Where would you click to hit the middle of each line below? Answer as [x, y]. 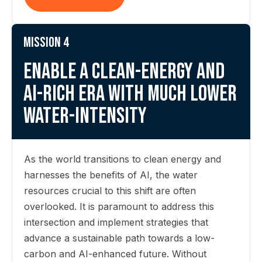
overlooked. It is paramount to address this [119, 206]
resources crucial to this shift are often [110, 191]
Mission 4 [46, 42]
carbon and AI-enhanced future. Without [115, 254]
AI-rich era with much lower [130, 94]
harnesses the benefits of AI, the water [111, 175]
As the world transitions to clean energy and [123, 159]
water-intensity [85, 116]
